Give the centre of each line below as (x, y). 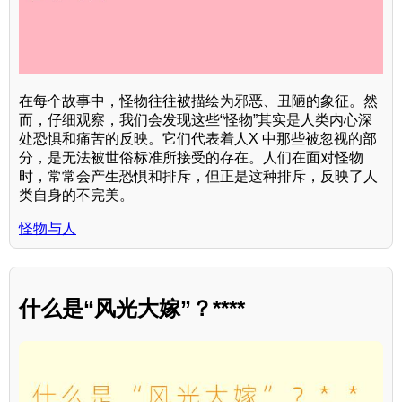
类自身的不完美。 (76, 196)
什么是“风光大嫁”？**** (132, 309)
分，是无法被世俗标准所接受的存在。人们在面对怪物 (191, 158)
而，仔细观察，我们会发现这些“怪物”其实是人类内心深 (196, 120)
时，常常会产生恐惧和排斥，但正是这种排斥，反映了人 (198, 177)
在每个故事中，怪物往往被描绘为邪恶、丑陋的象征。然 (198, 101)
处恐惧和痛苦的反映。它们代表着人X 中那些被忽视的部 (198, 139)
